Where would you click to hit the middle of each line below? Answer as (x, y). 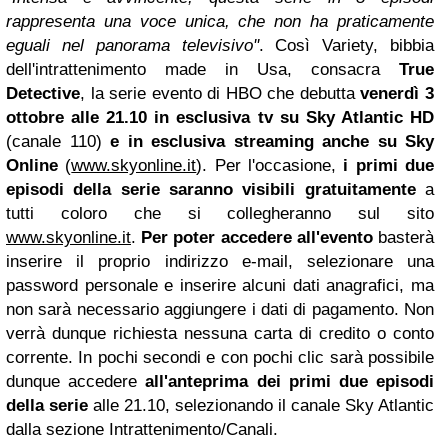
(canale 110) (58, 142)
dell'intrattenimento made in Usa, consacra (202, 70)
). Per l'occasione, (270, 166)
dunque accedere (76, 382)
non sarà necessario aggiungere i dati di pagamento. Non (220, 310)
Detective (43, 94)
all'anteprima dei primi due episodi (290, 382)
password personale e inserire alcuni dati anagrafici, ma (220, 286)
